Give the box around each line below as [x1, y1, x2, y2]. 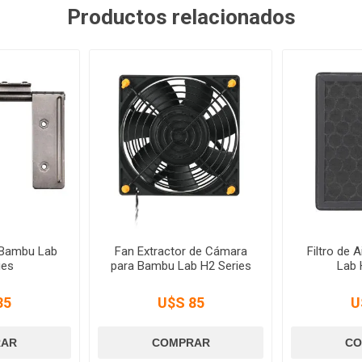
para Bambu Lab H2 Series [110, 259, 251, 274]
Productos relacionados [66, 5, 296, 29]
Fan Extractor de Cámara [114, 244, 247, 259]
